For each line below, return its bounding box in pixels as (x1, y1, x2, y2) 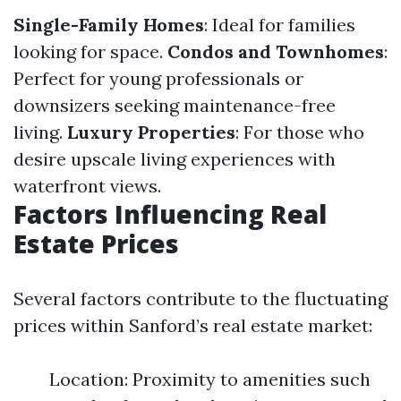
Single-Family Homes (13, 13, 204, 36)
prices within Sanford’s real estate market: (13, 314, 372, 337)
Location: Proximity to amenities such (49, 368, 371, 390)
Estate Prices (13, 226, 179, 260)
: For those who (235, 121, 364, 143)
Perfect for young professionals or (13, 67, 303, 90)
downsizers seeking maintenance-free (13, 94, 336, 116)
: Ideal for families (204, 13, 355, 36)
